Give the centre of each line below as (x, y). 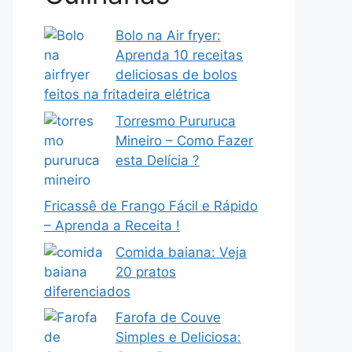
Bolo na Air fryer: (168, 35)
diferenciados (87, 291)
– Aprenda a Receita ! (112, 225)
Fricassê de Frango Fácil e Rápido (151, 206)
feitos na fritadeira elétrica (127, 94)
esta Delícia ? (158, 160)
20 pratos (146, 271)
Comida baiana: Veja (181, 252)
